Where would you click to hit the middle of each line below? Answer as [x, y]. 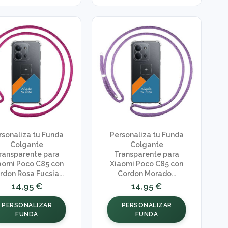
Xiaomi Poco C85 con [147, 164]
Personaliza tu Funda [147, 135]
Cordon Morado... [147, 174]
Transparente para [147, 154]
